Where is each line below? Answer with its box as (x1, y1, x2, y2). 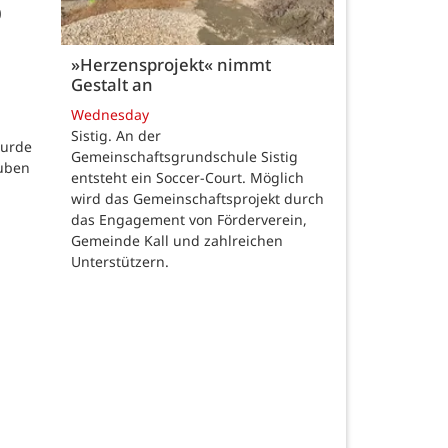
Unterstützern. (71, 251, 169, 271)
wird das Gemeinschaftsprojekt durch (71, 188, 324, 208)
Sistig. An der (71, 125, 161, 145)
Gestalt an (71, 73, 153, 97)
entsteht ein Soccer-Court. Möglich (71, 167, 304, 187)
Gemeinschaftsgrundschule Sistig (71, 146, 298, 166)
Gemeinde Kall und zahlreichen (71, 230, 283, 250)
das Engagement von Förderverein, (71, 209, 307, 229)
